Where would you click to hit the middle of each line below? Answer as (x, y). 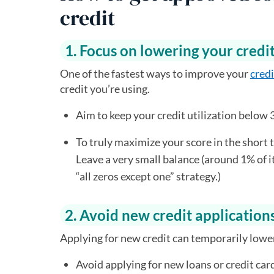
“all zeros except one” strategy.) (148, 176)
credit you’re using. (105, 89)
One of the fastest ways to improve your (155, 73)
